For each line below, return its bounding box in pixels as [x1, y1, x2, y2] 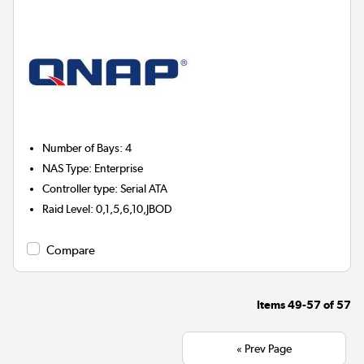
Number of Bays [42, 141, 120, 155]
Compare [46, 243, 95, 258]
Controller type [42, 182, 115, 196]
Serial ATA [120, 182, 168, 196]
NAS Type [42, 162, 89, 175]
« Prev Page [236, 341, 292, 357]
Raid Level [42, 202, 91, 216]
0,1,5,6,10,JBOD [96, 202, 173, 216]
